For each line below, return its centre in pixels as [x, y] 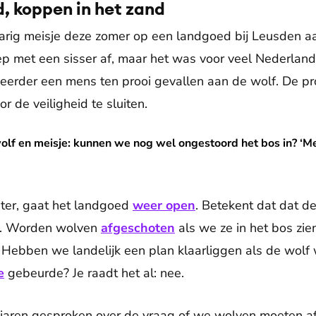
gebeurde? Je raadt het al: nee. [94, 273]
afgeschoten [138, 228]
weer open [164, 205]
